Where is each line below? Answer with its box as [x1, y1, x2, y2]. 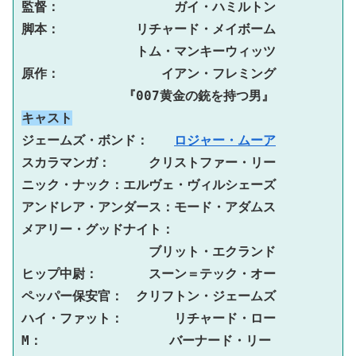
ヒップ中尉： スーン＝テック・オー [21, 265, 276, 281]
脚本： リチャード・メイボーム [21, 21, 276, 37]
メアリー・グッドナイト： [21, 221, 174, 237]
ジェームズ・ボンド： [21, 132, 174, 148]
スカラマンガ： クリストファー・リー [21, 154, 276, 170]
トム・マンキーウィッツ [21, 43, 276, 59]
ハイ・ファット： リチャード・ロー [21, 310, 276, 326]
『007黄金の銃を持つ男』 [21, 87, 274, 103]
